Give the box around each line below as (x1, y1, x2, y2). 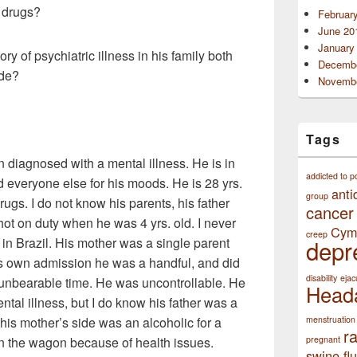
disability (306, 272, 337, 284)
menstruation (306, 313, 355, 325)
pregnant (306, 333, 340, 345)
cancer (306, 201, 354, 224)
